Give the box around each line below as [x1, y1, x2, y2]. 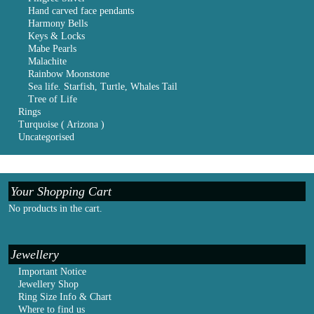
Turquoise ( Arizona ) [18, 119, 104, 130]
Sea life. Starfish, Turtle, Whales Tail [28, 81, 177, 93]
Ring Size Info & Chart [18, 291, 111, 302]
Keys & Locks [28, 31, 85, 42]
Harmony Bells [28, 18, 88, 29]
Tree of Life [28, 94, 77, 105]
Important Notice [18, 266, 86, 277]
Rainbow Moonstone [28, 69, 109, 80]
